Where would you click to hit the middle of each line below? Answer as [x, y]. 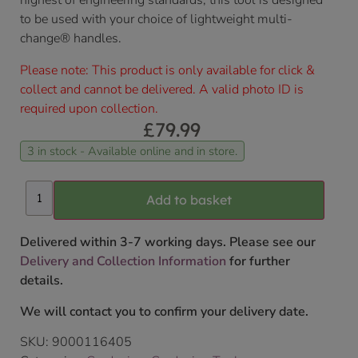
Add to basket [189, 200]
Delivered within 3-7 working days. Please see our [168, 243]
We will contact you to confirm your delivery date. [164, 311]
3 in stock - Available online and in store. [132, 151]
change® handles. [71, 39]
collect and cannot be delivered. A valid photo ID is [162, 90]
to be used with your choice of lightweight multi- [156, 20]
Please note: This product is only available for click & [167, 71]
